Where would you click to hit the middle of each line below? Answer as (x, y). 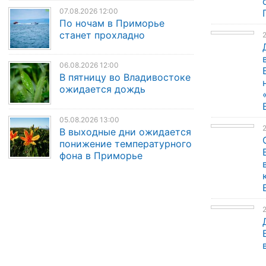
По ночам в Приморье (112, 23)
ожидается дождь (103, 89)
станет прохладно (102, 35)
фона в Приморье (101, 155)
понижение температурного (126, 143)
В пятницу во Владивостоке (125, 77)
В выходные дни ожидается (126, 132)
